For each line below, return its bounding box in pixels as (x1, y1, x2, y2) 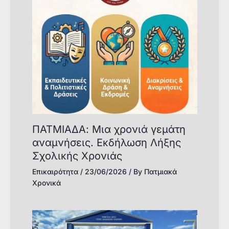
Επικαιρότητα (32, 167, 78, 176)
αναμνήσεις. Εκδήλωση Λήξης (32, 136, 181, 149)
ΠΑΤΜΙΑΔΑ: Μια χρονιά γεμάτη (32, 123, 186, 136)
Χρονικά (32, 178, 61, 188)
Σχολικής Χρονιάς (32, 150, 122, 163)
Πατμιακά (144, 167, 177, 176)
